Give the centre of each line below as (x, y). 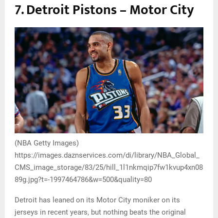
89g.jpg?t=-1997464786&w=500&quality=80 (83, 180)
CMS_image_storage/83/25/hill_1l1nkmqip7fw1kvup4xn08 (109, 168)
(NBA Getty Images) (47, 143)
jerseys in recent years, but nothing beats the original (100, 212)
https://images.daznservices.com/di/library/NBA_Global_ (107, 155)
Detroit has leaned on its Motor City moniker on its (97, 200)
